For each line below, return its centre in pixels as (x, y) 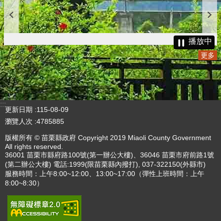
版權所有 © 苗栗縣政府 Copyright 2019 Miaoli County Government (108, 138)
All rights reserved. (34, 147)
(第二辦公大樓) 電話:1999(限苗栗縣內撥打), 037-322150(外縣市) (105, 165)
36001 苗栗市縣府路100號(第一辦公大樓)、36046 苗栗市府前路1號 (110, 155)
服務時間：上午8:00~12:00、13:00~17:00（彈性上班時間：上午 (105, 174)
